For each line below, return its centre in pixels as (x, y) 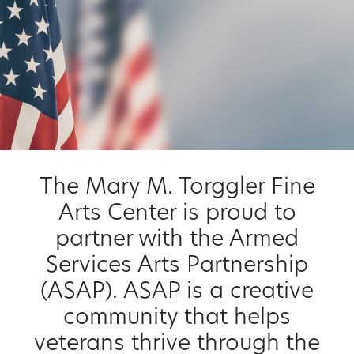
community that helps (177, 318)
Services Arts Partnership (177, 266)
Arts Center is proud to (177, 214)
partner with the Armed (177, 240)
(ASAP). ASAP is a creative (177, 292)
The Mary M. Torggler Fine (177, 188)
